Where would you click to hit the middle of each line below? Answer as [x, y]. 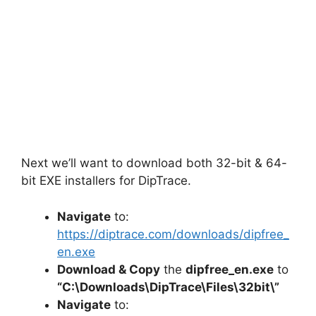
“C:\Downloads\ [103, 287]
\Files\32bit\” [240, 287]
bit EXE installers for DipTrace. [106, 181]
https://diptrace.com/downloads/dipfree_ [173, 234]
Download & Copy [109, 269]
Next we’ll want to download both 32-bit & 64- [154, 163]
